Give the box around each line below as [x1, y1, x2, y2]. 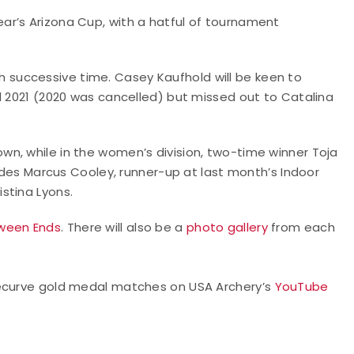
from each [267, 218, 335, 235]
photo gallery [186, 218, 268, 235]
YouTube [274, 277, 329, 295]
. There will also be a [61, 218, 186, 235]
